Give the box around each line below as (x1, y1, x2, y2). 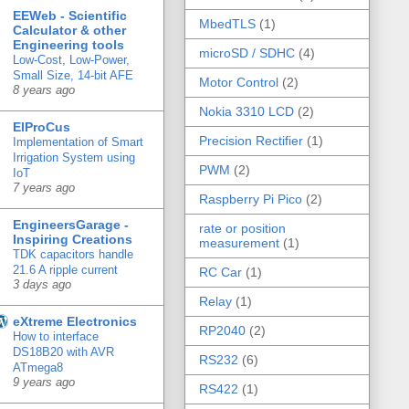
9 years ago (13, 375, 75, 389)
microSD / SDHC (199, 45, 295, 60)
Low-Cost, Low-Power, (13, 52, 130, 67)
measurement (199, 235, 279, 250)
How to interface (13, 329, 99, 343)
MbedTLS (199, 16, 256, 31)
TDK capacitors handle (13, 246, 133, 261)
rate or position (199, 220, 286, 236)
